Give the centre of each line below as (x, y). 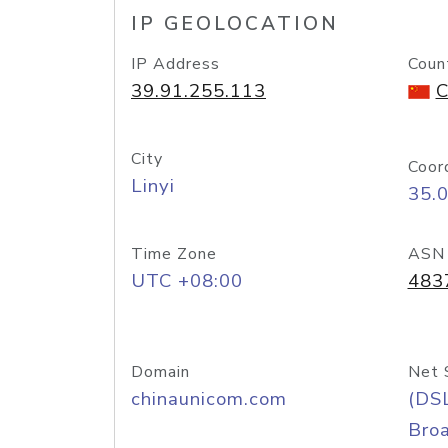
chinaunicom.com (209, 399)
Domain (160, 372)
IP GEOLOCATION (235, 24)
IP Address (175, 64)
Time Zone (174, 254)
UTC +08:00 (187, 281)
